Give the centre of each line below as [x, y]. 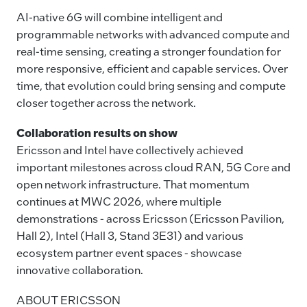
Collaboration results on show [97, 133]
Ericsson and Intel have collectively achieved [130, 150]
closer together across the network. [106, 102]
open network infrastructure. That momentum [133, 184]
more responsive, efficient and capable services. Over [152, 68]
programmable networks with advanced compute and [153, 34]
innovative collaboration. [80, 270]
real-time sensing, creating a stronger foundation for [149, 51]
